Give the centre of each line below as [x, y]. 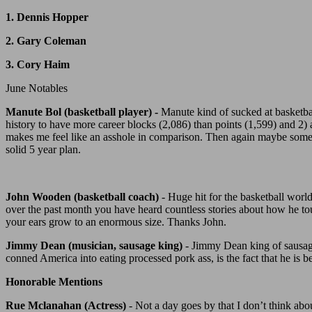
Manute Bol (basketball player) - [82, 112]
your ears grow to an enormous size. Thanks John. [116, 222]
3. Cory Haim [38, 65]
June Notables [37, 88]
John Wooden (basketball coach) [82, 197]
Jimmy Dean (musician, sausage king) [95, 246]
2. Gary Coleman [46, 41]
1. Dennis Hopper [47, 17]
